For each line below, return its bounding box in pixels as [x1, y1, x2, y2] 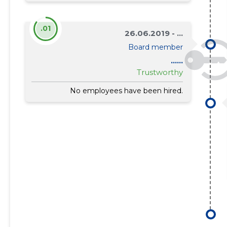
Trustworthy [137, 67, 183, 77]
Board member [128, 43, 183, 52]
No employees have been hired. [70, 86, 183, 95]
